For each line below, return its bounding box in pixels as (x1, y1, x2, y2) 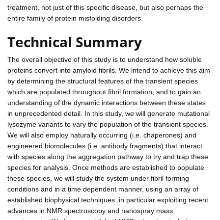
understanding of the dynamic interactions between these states (7, 98, 206, 107)
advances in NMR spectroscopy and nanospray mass (7, 206, 173, 215)
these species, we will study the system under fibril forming (7, 174, 189, 182)
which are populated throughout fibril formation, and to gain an (7, 87, 201, 96)
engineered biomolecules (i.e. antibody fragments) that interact (7, 141, 202, 150)
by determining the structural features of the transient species (7, 77, 198, 85)
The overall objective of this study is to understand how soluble (7, 55, 202, 63)
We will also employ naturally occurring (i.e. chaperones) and (7, 131, 196, 139)
